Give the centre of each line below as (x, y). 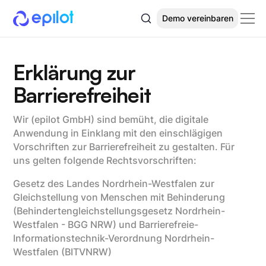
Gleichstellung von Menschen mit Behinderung (119, 197)
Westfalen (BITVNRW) (63, 252)
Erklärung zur (75, 72)
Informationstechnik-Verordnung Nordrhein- (114, 238)
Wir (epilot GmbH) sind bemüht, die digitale (111, 120)
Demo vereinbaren (197, 18)
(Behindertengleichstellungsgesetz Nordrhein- (119, 211)
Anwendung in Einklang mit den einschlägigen (118, 134)
